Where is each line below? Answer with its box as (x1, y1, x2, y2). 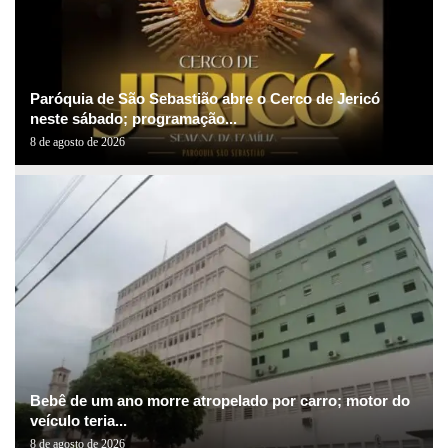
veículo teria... (30, 412, 127, 430)
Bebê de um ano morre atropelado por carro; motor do (30, 392, 410, 410)
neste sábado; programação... (30, 110, 237, 128)
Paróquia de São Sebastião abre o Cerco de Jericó (30, 90, 380, 108)
